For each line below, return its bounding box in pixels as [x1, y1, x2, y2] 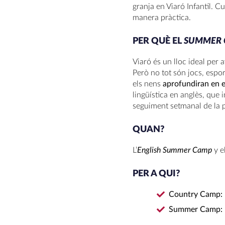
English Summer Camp [137, 146, 214, 154]
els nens [133, 80, 163, 88]
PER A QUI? [133, 169, 180, 178]
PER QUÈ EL [133, 37, 182, 46]
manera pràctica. [133, 14, 191, 22]
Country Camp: [169, 190, 222, 198]
